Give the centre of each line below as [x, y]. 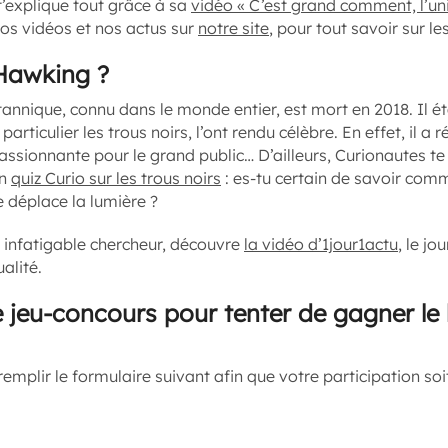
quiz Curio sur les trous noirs [116, 178]
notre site [233, 28]
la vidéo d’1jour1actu [321, 244]
